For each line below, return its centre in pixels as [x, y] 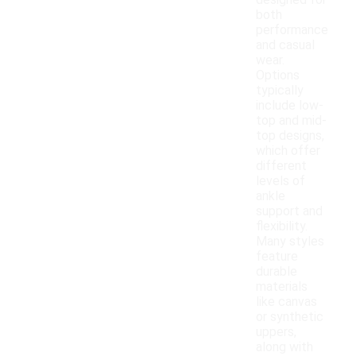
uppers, [276, 332]
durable [277, 272]
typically [280, 91]
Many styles [290, 242]
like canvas [286, 302]
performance [292, 30]
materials [282, 287]
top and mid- [291, 121]
